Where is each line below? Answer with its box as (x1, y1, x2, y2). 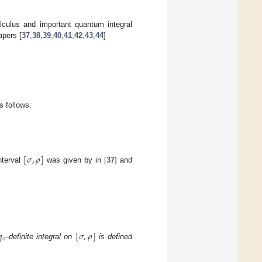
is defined (95, 232, 133, 242)
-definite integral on (6, 232, 75, 242)
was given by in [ (44, 156, 107, 165)
